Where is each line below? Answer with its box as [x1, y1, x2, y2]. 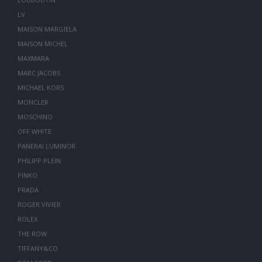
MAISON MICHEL [17, 39, 68, 48]
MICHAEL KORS [17, 83, 64, 92]
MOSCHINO [17, 112, 53, 121]
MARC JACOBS [17, 68, 60, 77]
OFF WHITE [17, 127, 51, 136]
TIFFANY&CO [17, 244, 58, 253]
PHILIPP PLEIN [17, 156, 61, 165]
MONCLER [17, 98, 49, 106]
